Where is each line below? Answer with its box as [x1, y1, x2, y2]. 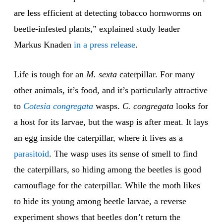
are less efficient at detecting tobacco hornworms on [14, 8, 202, 18]
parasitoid [14, 149, 49, 159]
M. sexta [86, 69, 117, 80]
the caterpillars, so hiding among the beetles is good [14, 165, 201, 175]
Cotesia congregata [23, 101, 93, 111]
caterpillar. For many [117, 69, 195, 80]
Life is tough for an [14, 69, 86, 80]
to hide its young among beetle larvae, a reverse [14, 196, 186, 207]
